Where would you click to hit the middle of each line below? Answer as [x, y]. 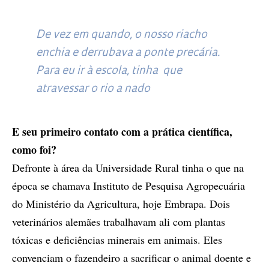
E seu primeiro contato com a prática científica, [122, 132]
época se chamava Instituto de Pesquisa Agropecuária [128, 186]
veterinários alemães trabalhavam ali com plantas [119, 222]
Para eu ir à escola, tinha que [109, 71]
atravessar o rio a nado [93, 89]
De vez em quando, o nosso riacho [122, 35]
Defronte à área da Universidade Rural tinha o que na [128, 168]
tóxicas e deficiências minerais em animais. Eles [117, 240]
